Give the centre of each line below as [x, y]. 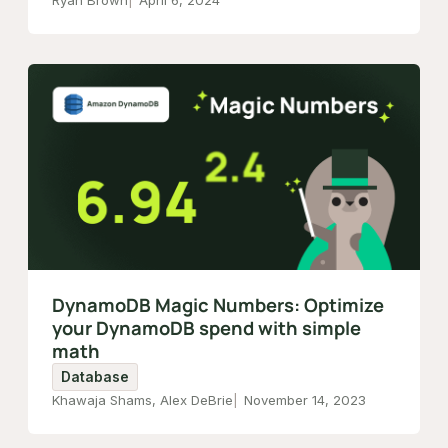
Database [95, 377]
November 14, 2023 [305, 400]
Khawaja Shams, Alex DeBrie [142, 400]
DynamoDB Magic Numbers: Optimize [218, 305]
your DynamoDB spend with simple [206, 328]
